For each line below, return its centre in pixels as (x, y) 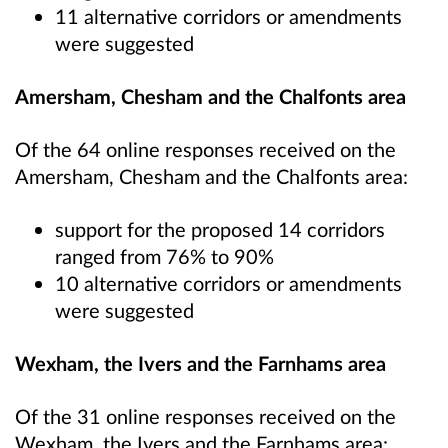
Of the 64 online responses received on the (205, 148)
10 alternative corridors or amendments (228, 282)
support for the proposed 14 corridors (220, 228)
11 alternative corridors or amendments (228, 15)
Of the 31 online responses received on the (205, 416)
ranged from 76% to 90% (164, 255)
